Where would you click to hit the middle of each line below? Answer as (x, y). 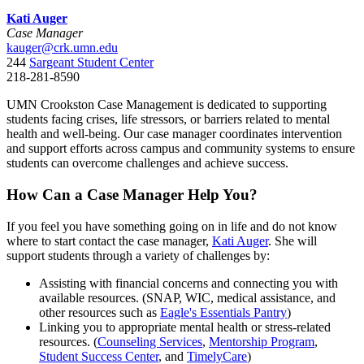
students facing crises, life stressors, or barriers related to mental (168, 119)
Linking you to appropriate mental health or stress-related (185, 327)
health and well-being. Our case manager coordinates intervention (174, 134)
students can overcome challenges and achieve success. (147, 163)
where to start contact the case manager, (109, 240)
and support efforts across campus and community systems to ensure (181, 149)
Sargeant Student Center (91, 63)
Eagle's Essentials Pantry (223, 312)
